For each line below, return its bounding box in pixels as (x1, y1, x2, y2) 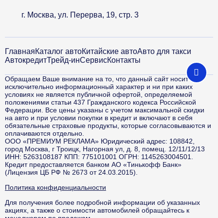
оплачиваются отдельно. (5, 129, 84, 137)
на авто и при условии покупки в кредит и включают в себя (5, 114, 193, 122)
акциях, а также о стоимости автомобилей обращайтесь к (5, 206, 189, 214)
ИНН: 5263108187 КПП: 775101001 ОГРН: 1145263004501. (5, 153, 193, 161)
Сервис (80, 56, 107, 64)
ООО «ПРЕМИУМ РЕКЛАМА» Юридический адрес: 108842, (5, 137, 195, 145)
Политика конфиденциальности (5, 183, 106, 191)
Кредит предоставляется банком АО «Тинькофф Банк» (5, 161, 182, 168)
